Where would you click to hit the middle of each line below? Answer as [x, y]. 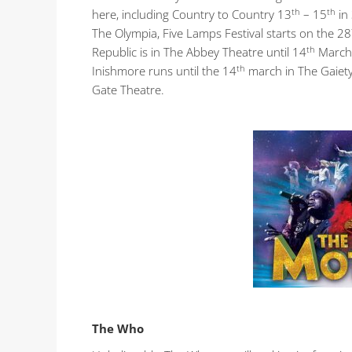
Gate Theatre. [128, 90]
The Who [118, 329]
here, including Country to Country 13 [192, 15]
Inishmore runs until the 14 [164, 71]
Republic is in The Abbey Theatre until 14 [199, 52]
